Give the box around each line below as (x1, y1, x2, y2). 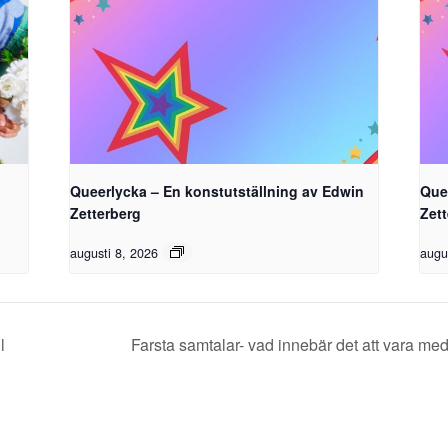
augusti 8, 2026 (70, 243, 159, 262)
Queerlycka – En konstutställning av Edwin (70, 180, 365, 201)
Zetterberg (70, 202, 142, 223)
